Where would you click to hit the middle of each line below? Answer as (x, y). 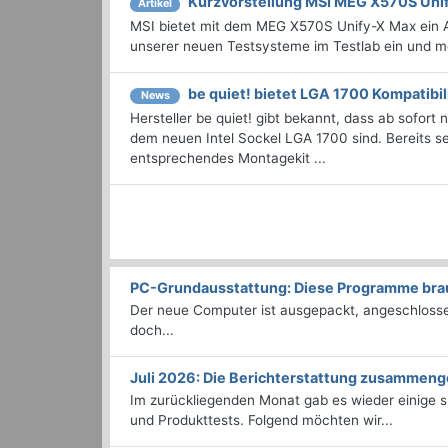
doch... (152, 329)
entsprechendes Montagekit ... (228, 157)
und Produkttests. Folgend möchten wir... (261, 419)
